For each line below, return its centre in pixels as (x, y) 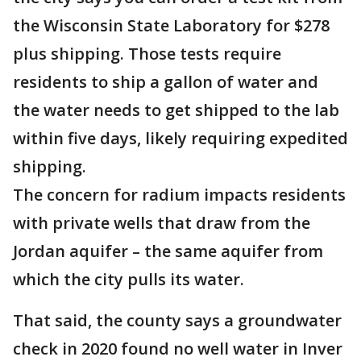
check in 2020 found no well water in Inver (178, 349)
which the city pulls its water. (129, 279)
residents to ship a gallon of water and (166, 82)
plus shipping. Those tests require (147, 54)
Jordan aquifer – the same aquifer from (168, 251)
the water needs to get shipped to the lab (176, 110)
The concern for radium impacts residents (179, 195)
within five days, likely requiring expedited (180, 138)
